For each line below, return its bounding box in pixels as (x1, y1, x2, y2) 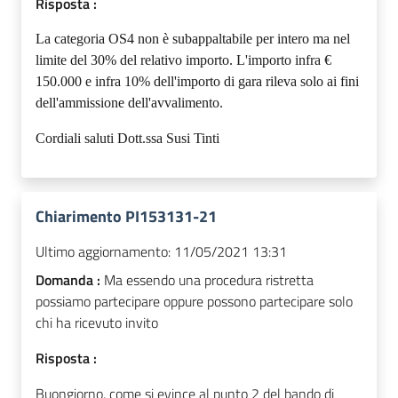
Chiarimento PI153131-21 (36, 204, 217, 229)
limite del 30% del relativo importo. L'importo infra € (36, 52, 331, 68)
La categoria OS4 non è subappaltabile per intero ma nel (36, 31, 350, 47)
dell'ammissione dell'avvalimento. (36, 95, 223, 111)
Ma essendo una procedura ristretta (104, 269, 314, 291)
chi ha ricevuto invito (36, 312, 158, 334)
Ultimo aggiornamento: (36, 241, 171, 263)
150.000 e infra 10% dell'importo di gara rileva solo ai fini (36, 74, 359, 90)
